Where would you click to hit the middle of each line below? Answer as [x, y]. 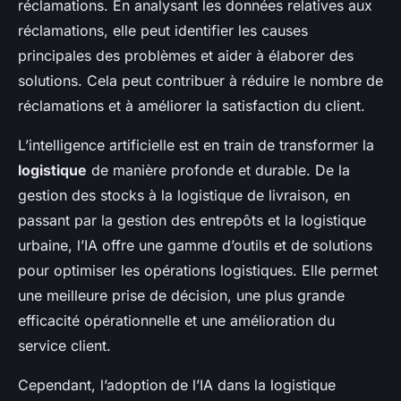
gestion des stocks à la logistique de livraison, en [184, 196]
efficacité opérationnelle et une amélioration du [176, 321]
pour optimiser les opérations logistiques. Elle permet [198, 271]
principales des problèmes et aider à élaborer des [186, 56]
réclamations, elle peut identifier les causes [163, 31]
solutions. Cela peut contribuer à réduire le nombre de [200, 81]
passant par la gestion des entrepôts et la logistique [192, 221]
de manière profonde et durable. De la [218, 171]
